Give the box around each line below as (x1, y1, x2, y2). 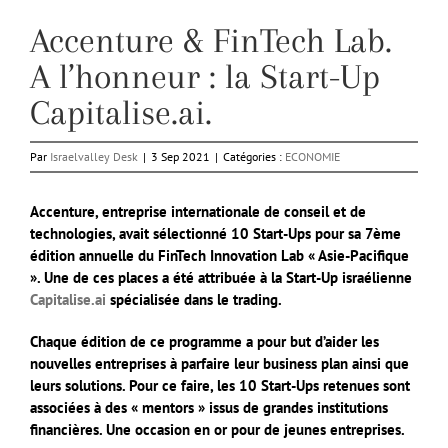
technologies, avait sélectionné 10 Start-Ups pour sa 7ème (30, 224, 401, 244)
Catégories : (223, 149, 285, 165)
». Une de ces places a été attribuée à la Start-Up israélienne (30, 268, 412, 288)
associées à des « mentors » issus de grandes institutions (30, 398, 388, 418)
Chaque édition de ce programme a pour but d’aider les (30, 332, 379, 352)
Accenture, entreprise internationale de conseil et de (30, 202, 366, 222)
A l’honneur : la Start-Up (30, 57, 380, 97)
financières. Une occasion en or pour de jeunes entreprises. (30, 420, 408, 440)
